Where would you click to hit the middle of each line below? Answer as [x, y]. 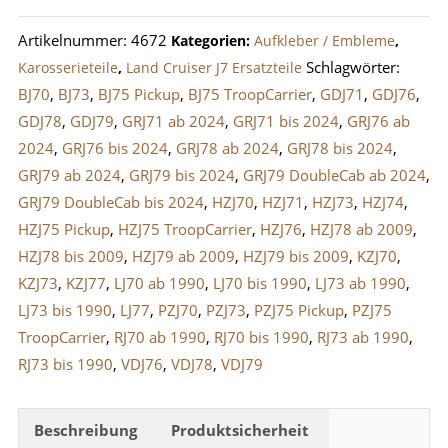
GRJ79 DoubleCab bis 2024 [110, 202]
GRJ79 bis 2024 [181, 175]
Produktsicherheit [239, 429]
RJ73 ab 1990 [362, 337]
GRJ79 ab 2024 [69, 175]
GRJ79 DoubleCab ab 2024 [334, 175]
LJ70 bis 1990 [259, 283]
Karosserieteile [67, 68]
